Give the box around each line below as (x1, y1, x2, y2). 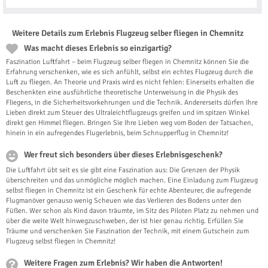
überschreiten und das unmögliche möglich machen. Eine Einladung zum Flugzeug (6, 176, 258, 185)
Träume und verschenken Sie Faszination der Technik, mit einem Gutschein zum (6, 227, 249, 236)
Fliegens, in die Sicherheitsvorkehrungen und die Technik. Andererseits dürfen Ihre (6, 98, 258, 108)
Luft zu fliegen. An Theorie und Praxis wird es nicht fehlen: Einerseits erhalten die (6, 78, 254, 87)
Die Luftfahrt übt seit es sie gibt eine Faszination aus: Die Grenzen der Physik (6, 166, 240, 175)
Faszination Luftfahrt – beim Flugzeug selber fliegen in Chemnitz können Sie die (6, 57, 249, 67)
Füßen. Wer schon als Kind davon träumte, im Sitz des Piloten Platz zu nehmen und (6, 206, 258, 216)
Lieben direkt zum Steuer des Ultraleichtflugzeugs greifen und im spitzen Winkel (6, 108, 249, 118)
